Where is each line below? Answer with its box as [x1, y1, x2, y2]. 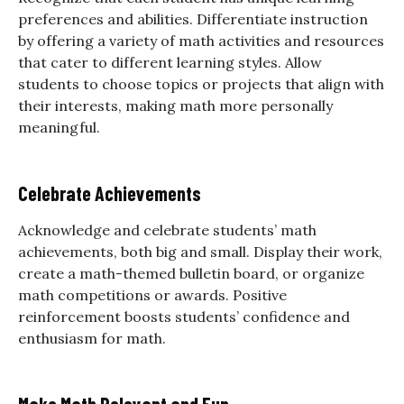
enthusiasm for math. [18, 328, 166, 347]
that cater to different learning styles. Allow [18, 52, 322, 71]
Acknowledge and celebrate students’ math [18, 220, 317, 239]
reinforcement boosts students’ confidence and [18, 307, 350, 326]
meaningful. [18, 117, 100, 136]
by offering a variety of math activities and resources [18, 31, 384, 50]
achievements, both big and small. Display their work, [18, 242, 382, 261]
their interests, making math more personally [18, 96, 333, 115]
